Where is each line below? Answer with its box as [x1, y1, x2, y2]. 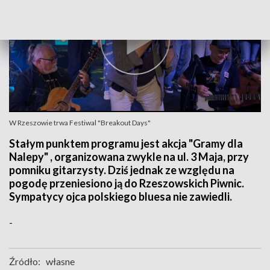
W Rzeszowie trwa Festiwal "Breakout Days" [9, 118, 151, 127]
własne [46, 256, 75, 267]
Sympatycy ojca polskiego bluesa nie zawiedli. [9, 190, 232, 203]
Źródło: [9, 256, 40, 267]
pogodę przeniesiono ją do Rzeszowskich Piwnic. [9, 177, 244, 190]
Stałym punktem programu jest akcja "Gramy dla [9, 137, 243, 150]
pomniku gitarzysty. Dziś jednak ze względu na [9, 163, 234, 177]
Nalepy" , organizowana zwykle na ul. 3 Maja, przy [9, 150, 249, 163]
